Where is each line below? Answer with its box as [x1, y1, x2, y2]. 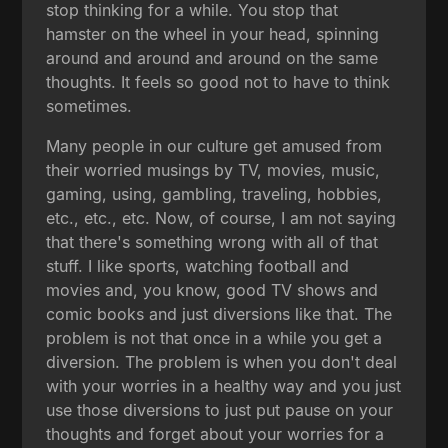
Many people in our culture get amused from [46, 135, 383, 156]
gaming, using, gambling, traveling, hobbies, [46, 183, 383, 204]
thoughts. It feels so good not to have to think [46, 71, 391, 92]
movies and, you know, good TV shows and [46, 279, 379, 300]
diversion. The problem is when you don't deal [46, 351, 398, 372]
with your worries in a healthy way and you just [46, 375, 402, 396]
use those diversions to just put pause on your [46, 399, 394, 420]
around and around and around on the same [46, 47, 379, 68]
